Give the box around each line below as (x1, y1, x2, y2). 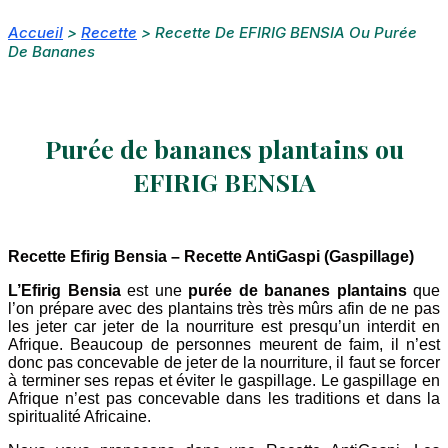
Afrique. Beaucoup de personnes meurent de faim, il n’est (8, 335, 440, 353)
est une (120, 281, 188, 299)
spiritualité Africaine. (8, 407, 151, 425)
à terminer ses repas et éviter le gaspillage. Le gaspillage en (8, 371, 440, 389)
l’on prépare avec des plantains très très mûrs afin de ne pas (8, 299, 440, 317)
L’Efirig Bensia (8, 281, 121, 299)
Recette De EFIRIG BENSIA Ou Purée (155, 23, 417, 43)
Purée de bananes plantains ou (44, 131, 404, 165)
